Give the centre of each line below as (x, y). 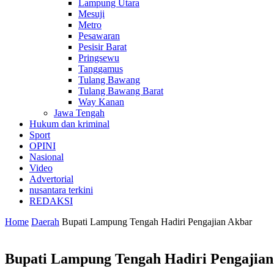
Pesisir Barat (102, 47)
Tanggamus (101, 69)
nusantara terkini (61, 190)
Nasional (46, 157)
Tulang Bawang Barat (121, 91)
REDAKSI (51, 201)
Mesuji (91, 14)
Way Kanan (101, 102)
